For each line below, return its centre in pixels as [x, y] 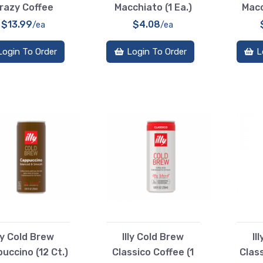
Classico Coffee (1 [153, 252]
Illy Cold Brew [153, 237]
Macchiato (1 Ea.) [153, 7]
